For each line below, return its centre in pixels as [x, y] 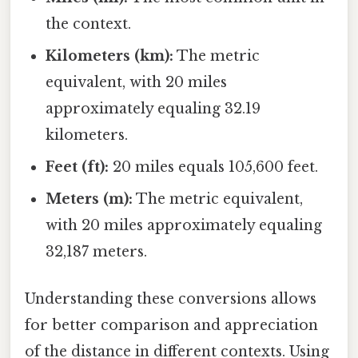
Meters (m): [89, 199]
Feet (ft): [78, 167]
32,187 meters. [97, 251]
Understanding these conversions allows [171, 298]
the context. [89, 24]
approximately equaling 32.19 [153, 108]
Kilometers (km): [110, 56]
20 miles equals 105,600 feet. [214, 167]
